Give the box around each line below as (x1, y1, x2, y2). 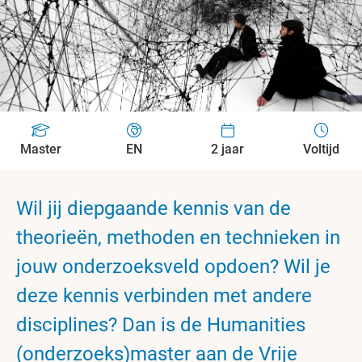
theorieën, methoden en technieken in (16, 226, 340, 249)
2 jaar (211, 141, 245, 157)
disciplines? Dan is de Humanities (16, 314, 305, 336)
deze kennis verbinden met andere (16, 284, 312, 307)
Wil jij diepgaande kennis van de (16, 197, 291, 220)
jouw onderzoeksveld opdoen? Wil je (16, 255, 330, 278)
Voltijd (303, 141, 340, 157)
